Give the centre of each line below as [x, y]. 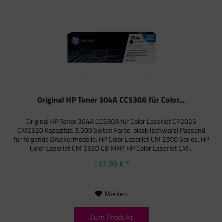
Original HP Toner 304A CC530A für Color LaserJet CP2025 [111, 121]
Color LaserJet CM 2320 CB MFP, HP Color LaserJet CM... [111, 148]
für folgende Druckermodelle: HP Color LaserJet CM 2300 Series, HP [111, 139]
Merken [116, 194]
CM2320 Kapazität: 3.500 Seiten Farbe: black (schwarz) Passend [111, 130]
